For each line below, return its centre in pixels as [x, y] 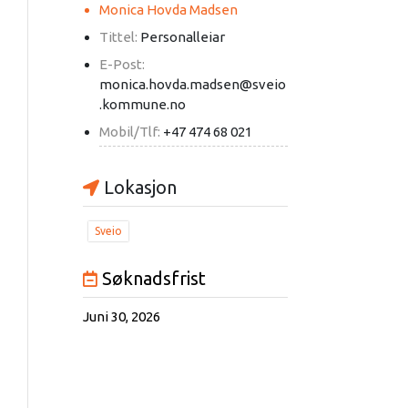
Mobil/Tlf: [131, 132]
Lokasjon [138, 188]
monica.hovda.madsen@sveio [192, 85]
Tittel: [119, 37]
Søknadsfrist [151, 279]
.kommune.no [142, 105]
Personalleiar [182, 37]
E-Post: [122, 65]
